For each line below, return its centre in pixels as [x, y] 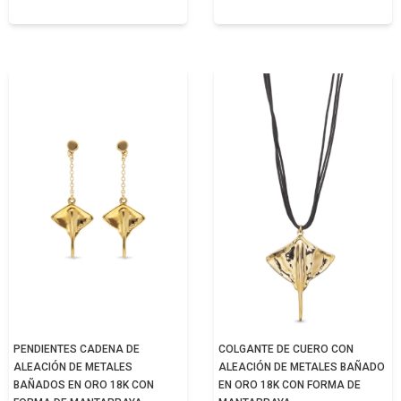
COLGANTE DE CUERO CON [286, 349]
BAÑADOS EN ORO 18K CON [84, 385]
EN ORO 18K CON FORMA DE [290, 385]
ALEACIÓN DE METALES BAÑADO [302, 367]
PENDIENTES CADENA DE [77, 349]
